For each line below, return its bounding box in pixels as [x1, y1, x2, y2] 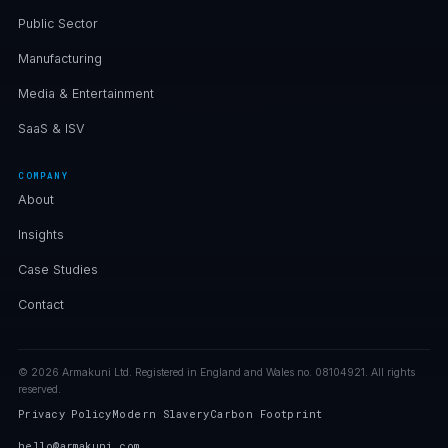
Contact [18, 297, 64, 312]
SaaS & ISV [18, 121, 85, 136]
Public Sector [18, 16, 98, 31]
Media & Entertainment [18, 86, 154, 101]
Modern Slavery [111, 406, 210, 421]
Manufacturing [18, 51, 102, 66]
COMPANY [18, 170, 69, 181]
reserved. [18, 383, 61, 396]
